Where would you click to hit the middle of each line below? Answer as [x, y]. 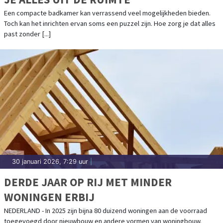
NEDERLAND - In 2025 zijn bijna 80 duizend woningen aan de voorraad [106, 211]
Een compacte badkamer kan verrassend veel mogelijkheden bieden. [107, 13]
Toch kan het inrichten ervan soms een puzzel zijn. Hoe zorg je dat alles [110, 24]
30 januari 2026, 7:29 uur [50, 162]
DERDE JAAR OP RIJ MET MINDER [88, 182]
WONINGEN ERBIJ [49, 197]
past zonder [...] [27, 34]
